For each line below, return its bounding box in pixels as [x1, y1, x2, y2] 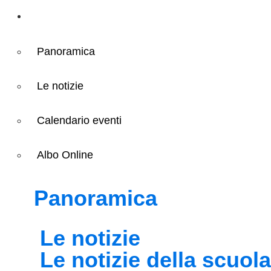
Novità [37, 7, 77, 22]
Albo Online [37, 149, 93, 161]
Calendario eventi [37, 114, 122, 126]
